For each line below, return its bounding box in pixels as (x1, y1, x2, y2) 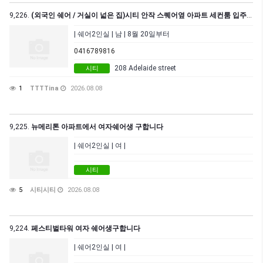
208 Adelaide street (114, 64, 176, 73)
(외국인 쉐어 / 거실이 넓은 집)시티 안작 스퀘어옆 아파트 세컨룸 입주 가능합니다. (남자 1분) (31, 11, 247, 20)
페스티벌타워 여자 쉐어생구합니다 (31, 224, 140, 233)
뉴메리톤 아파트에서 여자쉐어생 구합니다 (31, 123, 163, 131)
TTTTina (30, 85, 59, 93)
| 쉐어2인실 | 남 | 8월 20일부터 (74, 30, 170, 39)
